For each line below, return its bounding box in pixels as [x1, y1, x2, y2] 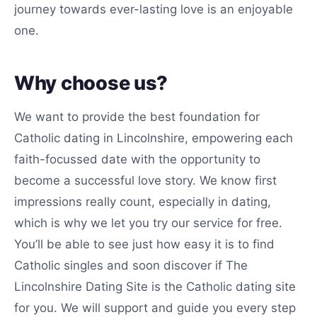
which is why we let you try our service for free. [14, 216, 282, 230]
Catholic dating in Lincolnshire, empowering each [14, 131, 293, 145]
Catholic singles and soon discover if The [14, 258, 248, 272]
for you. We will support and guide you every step [14, 301, 296, 315]
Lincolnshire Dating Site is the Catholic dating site [14, 279, 296, 294]
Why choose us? [14, 71, 168, 95]
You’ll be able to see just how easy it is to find [14, 237, 275, 251]
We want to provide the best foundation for [14, 110, 260, 124]
